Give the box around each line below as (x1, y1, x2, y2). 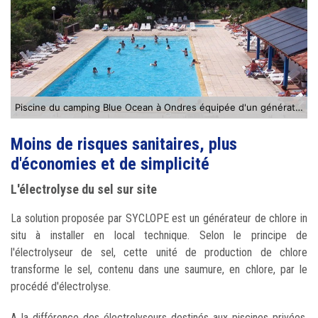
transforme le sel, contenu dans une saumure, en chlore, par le (11, 262, 307, 276)
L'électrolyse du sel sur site (11, 181, 157, 197)
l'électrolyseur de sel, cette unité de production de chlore (11, 245, 307, 259)
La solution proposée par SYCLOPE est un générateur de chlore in (11, 211, 307, 225)
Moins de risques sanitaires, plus (11, 133, 237, 154)
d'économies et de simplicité (11, 153, 209, 174)
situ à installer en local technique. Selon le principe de (11, 228, 307, 242)
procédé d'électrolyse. (11, 279, 114, 293)
